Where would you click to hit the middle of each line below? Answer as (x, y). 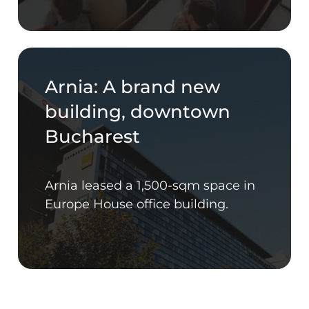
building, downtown (138, 112)
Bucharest (93, 137)
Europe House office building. (137, 205)
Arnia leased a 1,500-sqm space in (150, 186)
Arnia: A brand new (133, 87)
